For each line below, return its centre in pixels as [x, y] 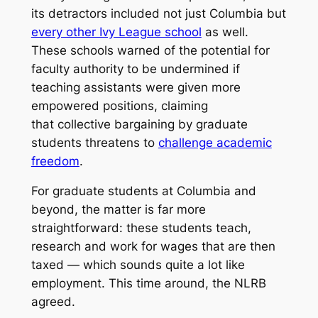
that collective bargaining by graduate [139, 124]
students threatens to [94, 142]
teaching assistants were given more [136, 87]
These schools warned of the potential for [150, 50]
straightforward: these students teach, [141, 228]
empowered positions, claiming [119, 105]
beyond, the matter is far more [118, 210]
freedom [55, 161]
